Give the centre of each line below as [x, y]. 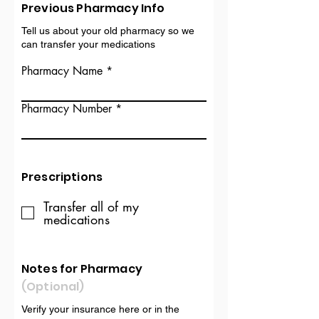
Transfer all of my [91, 206]
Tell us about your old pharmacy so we [108, 31]
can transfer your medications [88, 44]
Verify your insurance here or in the [100, 309]
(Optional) [53, 287]
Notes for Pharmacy [82, 269]
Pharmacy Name [62, 71]
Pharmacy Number [67, 109]
